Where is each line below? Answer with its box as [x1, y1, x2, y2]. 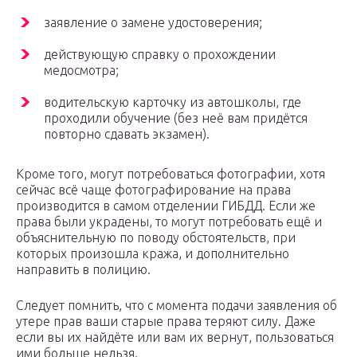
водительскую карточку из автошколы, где [44, 95, 301, 110]
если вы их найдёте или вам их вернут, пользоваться [16, 330, 334, 345]
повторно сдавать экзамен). [44, 127, 210, 142]
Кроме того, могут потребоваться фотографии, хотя [16, 167, 325, 182]
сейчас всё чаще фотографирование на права [16, 182, 291, 198]
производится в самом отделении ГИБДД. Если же [16, 198, 316, 214]
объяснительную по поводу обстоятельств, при [16, 230, 296, 245]
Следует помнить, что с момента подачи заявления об [16, 298, 337, 313]
